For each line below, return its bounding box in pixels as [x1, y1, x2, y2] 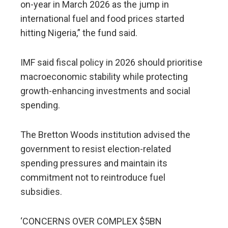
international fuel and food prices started [20, 13, 184, 24]
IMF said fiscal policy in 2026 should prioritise [20, 56, 203, 68]
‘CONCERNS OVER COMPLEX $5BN [20, 215, 162, 226]
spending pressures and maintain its [20, 157, 167, 168]
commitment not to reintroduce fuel [20, 172, 165, 183]
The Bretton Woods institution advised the [20, 129, 190, 140]
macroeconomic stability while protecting [20, 71, 188, 82]
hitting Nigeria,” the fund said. [20, 27, 137, 38]
